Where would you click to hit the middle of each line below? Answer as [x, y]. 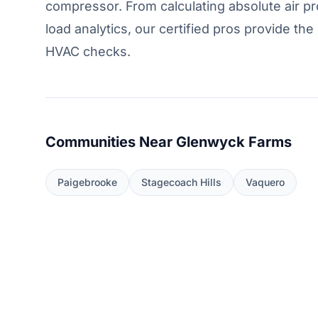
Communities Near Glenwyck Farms [169, 142]
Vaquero [265, 182]
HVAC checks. [88, 51]
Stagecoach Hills [181, 182]
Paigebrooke [87, 182]
